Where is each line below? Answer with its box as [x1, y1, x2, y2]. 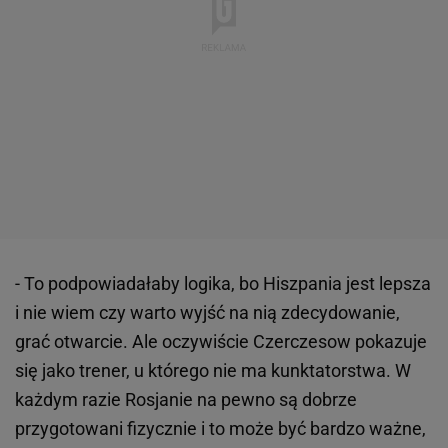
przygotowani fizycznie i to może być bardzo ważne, [15, 418, 426, 440]
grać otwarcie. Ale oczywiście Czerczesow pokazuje [15, 331, 427, 353]
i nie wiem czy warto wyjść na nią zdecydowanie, [15, 302, 400, 324]
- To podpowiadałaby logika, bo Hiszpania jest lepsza [15, 273, 431, 295]
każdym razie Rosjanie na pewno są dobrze [15, 389, 357, 411]
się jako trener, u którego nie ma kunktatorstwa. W [15, 360, 411, 382]
